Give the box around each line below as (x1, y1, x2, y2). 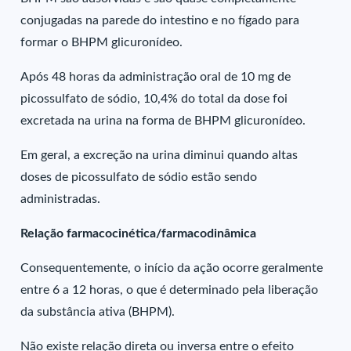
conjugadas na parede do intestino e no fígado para (20, 14, 300, 27)
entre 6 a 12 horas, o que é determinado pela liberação (20, 284, 319, 296)
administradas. (20, 193, 101, 205)
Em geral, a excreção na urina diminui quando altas (20, 149, 299, 161)
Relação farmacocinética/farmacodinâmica (20, 227, 257, 240)
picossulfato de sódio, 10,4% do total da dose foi (20, 92, 288, 105)
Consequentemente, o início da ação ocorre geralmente (20, 262, 324, 274)
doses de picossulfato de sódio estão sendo (20, 171, 258, 183)
